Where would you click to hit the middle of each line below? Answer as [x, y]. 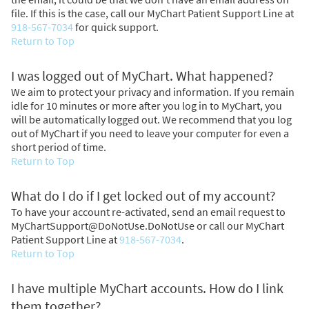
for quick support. [116, 27]
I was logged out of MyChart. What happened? [142, 76]
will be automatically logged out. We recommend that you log [151, 119]
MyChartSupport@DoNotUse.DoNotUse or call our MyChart [148, 225]
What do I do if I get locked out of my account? [143, 196]
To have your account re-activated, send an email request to [148, 211]
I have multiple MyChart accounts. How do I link [147, 288]
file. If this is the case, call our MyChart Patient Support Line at [152, 13]
